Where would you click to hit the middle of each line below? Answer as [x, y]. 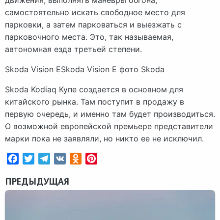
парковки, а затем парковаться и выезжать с [93, 24]
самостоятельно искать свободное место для [95, 12]
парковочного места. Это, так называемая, [89, 37]
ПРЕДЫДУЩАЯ [37, 181]
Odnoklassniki [107, 158]
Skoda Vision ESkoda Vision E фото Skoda [85, 69]
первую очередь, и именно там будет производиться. [110, 114]
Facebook [37, 158]
